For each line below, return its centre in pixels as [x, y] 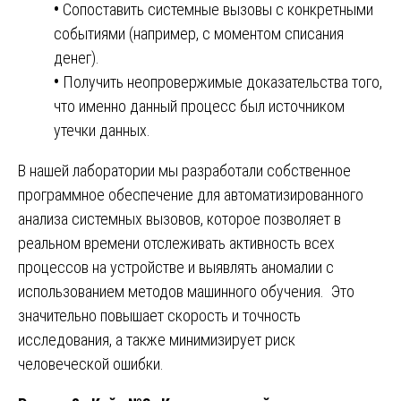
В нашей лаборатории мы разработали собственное [184, 171]
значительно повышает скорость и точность [159, 316]
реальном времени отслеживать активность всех [176, 243]
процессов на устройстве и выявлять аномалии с [176, 268]
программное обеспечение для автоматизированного [191, 195]
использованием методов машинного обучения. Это [186, 292]
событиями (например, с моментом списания [199, 34]
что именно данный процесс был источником [199, 107]
